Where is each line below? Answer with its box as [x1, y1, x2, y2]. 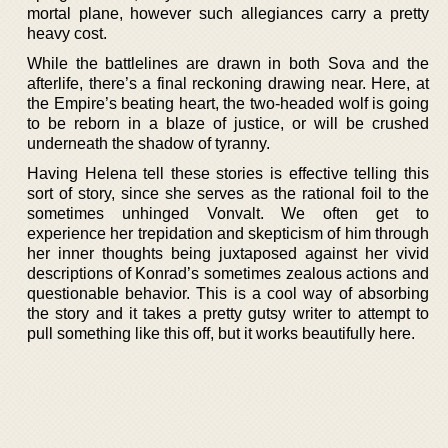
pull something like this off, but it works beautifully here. [27, 324, 415, 342]
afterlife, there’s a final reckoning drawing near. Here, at [27, 74, 429, 92]
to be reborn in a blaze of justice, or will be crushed [27, 114, 429, 132]
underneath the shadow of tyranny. [27, 134, 270, 152]
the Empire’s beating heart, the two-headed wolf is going [27, 94, 429, 112]
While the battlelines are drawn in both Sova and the [27, 54, 429, 72]
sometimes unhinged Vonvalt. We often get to [27, 204, 429, 222]
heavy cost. [27, 24, 107, 42]
